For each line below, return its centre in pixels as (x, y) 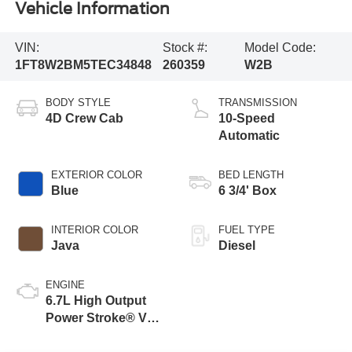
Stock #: (185, 47)
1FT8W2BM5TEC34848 (83, 64)
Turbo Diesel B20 (96, 335)
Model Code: (280, 47)
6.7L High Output (95, 300)
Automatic (249, 135)
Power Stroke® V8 (99, 317)
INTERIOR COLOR (94, 229)
